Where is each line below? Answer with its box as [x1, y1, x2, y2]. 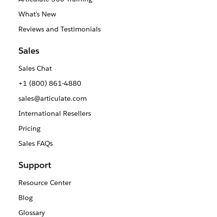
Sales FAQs [18, 139, 53, 148]
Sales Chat [18, 64, 52, 73]
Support [18, 159, 51, 170]
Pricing [18, 124, 41, 133]
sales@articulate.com [18, 94, 87, 103]
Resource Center [18, 178, 71, 187]
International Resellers [18, 109, 91, 118]
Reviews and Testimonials [18, 25, 101, 33]
